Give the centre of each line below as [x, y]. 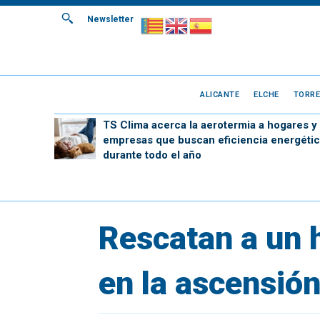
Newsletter [110, 19]
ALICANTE [220, 94]
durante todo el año [152, 155]
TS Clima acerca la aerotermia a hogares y [210, 125]
